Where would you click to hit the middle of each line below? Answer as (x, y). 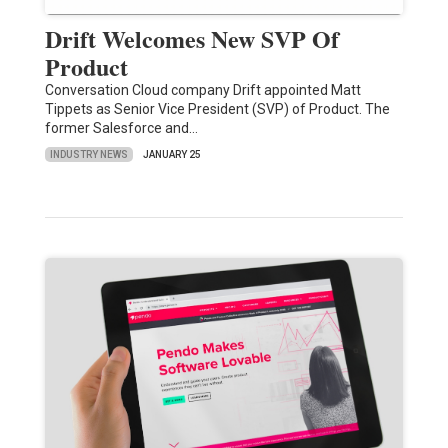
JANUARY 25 (171, 155)
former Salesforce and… (121, 128)
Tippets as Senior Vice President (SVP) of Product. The (217, 109)
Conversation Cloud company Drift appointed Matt (202, 90)
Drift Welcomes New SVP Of (191, 39)
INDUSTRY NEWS (88, 154)
